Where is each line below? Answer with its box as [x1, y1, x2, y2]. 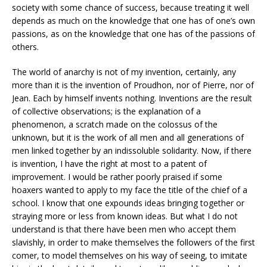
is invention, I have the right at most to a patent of [12, 158, 207, 169]
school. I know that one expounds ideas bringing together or [12, 197, 244, 209]
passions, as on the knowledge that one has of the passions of [12, 28, 255, 39]
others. [12, 41, 39, 52]
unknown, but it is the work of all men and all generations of [12, 132, 244, 143]
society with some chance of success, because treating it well [12, 2, 249, 13]
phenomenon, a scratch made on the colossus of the [12, 119, 218, 130]
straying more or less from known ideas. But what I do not [12, 210, 238, 222]
